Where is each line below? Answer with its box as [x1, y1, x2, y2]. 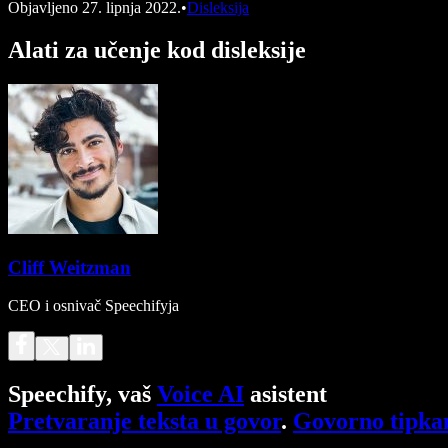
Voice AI [157, 381, 244, 408]
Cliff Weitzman [8, 256, 131, 278]
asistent [244, 381, 327, 408]
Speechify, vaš [8, 381, 157, 408]
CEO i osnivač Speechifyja [8, 297, 179, 315]
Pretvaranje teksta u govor [8, 408, 281, 435]
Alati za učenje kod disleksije [8, 36, 306, 63]
